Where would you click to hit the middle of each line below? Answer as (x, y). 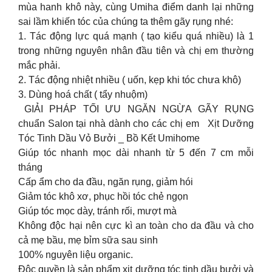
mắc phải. (39, 66)
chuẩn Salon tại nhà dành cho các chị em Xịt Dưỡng (136, 124)
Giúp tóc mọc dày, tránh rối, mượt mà (97, 211)
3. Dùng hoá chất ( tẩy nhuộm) (83, 95)
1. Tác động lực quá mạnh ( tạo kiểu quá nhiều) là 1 (136, 36)
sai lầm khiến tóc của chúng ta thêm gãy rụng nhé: (126, 22)
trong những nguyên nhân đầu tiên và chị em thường (136, 51)
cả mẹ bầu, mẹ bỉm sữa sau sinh (88, 240)
